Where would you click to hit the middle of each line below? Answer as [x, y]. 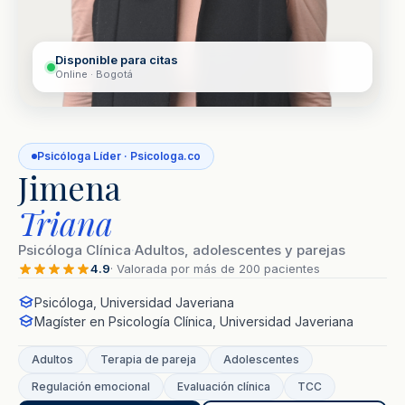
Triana [66, 223]
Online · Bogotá [94, 75]
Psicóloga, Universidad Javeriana [134, 303]
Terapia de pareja [148, 360]
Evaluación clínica [224, 387]
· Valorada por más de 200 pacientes [215, 269]
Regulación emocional [91, 387]
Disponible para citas [117, 60]
